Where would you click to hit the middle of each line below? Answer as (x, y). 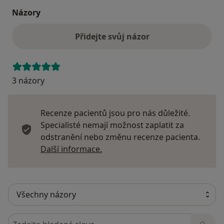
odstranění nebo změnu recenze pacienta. (120, 137)
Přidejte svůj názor (112, 36)
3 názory (28, 80)
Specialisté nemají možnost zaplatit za (112, 125)
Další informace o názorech (153, 148)
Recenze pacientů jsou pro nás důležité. (115, 113)
